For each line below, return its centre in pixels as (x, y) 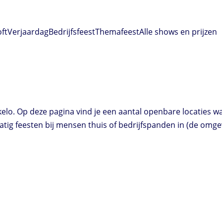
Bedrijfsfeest (72, 31)
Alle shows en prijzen (178, 31)
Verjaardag (28, 31)
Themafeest (117, 31)
